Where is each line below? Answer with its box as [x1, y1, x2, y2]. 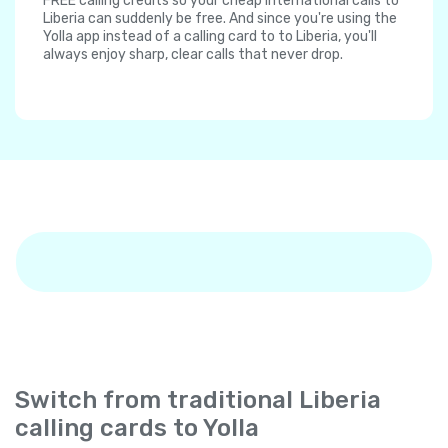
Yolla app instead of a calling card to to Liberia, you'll [43, 28, 377, 46]
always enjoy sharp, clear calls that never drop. [43, 46, 343, 64]
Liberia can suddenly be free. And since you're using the [43, 10, 397, 28]
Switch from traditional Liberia [15, 386, 381, 415]
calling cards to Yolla [15, 414, 259, 443]
